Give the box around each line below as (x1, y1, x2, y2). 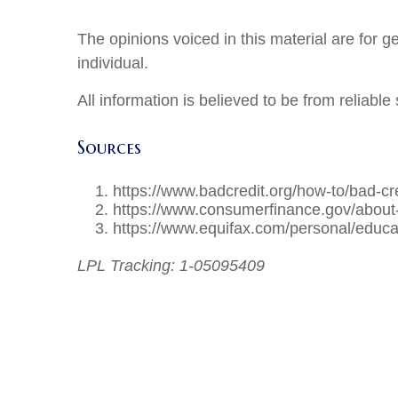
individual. (77, 54, 148, 73)
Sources (77, 136, 141, 159)
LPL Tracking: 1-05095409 (77, 257, 265, 275)
